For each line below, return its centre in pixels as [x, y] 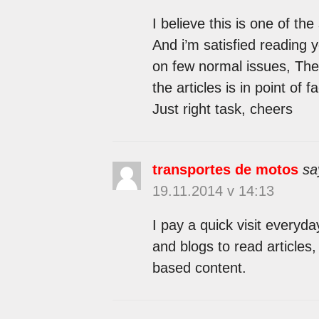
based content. [199, 267]
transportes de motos [225, 169]
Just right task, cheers [222, 109]
